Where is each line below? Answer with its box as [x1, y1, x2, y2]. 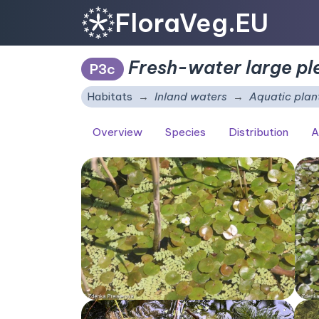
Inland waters [155, 89, 227, 103]
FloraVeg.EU [115, 6, 268, 38]
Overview [93, 125, 142, 139]
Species [165, 125, 206, 139]
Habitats [87, 89, 132, 103]
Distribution [229, 125, 288, 139]
